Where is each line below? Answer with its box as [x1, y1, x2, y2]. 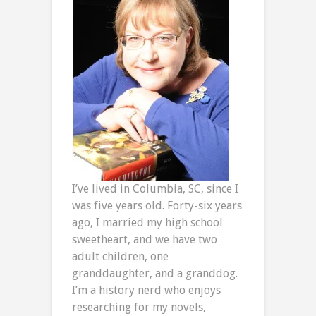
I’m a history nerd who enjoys [72, 284, 221, 298]
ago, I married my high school [72, 216, 223, 230]
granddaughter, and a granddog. [72, 267, 238, 281]
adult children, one [72, 250, 169, 264]
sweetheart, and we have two [72, 233, 217, 247]
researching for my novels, [72, 300, 206, 315]
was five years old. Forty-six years [72, 199, 242, 213]
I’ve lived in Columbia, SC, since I [72, 182, 238, 196]
